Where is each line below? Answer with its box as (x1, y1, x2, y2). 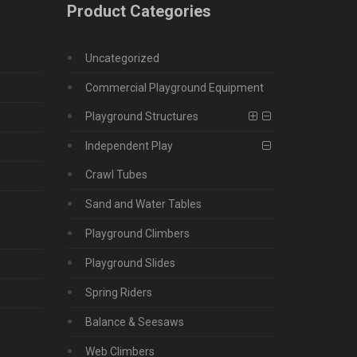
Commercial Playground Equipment (84, 81, 264, 95)
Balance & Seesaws (84, 316, 184, 329)
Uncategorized (84, 52, 159, 65)
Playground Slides (84, 257, 175, 270)
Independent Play (84, 139, 173, 153)
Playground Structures (84, 110, 198, 124)
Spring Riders (84, 286, 152, 300)
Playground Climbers (84, 227, 190, 241)
